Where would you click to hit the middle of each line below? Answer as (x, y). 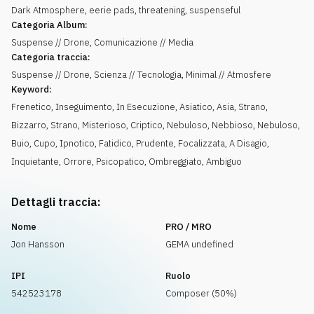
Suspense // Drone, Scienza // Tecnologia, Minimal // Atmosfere (141, 75)
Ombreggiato (175, 162)
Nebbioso (232, 125)
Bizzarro (29, 125)
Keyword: (32, 89)
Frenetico (31, 107)
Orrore (77, 162)
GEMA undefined (199, 244)
